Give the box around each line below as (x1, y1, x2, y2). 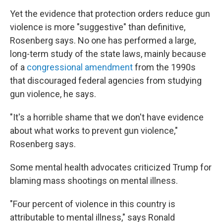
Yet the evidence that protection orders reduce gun (10, 8, 210, 19)
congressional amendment (27, 61, 133, 72)
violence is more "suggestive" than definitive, (10, 21, 185, 32)
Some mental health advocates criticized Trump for (10, 162, 212, 172)
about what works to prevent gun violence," (10, 125, 178, 136)
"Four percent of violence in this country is (10, 198, 175, 209)
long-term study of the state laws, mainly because (10, 48, 206, 59)
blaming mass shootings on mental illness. (10, 175, 178, 186)
